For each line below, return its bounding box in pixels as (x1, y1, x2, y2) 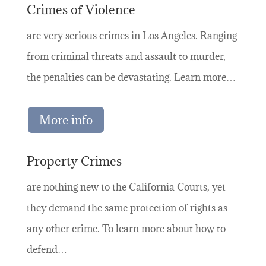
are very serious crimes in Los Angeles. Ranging (26, 29, 237, 43)
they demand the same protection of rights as (26, 201, 227, 214)
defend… (26, 242, 67, 256)
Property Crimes (26, 153, 122, 169)
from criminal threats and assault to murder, (26, 50, 226, 64)
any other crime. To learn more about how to (26, 221, 226, 235)
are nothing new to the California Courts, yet (26, 180, 226, 194)
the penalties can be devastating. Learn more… (26, 71, 236, 84)
